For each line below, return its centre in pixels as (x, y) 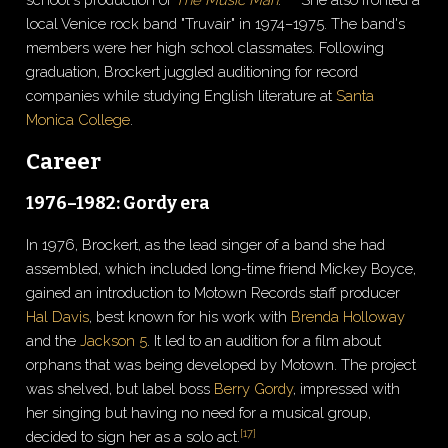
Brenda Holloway (348, 317)
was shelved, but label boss (120, 389)
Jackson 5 (114, 341)
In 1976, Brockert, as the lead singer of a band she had (206, 245)
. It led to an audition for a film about (264, 341)
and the (53, 341)
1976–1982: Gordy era (118, 204)
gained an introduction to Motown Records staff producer (213, 293)
